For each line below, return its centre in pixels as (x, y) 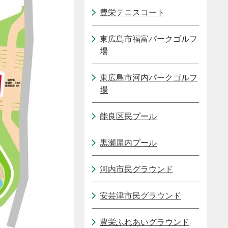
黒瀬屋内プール (128, 143)
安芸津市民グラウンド (140, 196)
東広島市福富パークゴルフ (149, 39)
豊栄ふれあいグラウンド (145, 222)
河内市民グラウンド (136, 169)
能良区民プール (128, 116)
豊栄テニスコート (132, 12)
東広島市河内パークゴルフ (149, 78)
